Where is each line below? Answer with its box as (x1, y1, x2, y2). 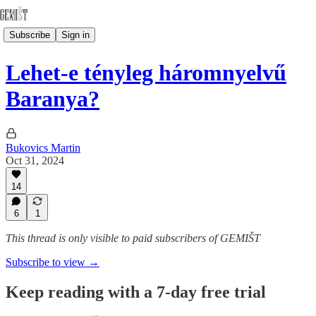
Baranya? (6, 86, 99, 112)
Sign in (61, 29, 90, 40)
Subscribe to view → (6, 256, 99, 268)
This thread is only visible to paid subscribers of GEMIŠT (6, 232, 260, 244)
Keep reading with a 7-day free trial (6, 282, 266, 301)
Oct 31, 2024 (6, 154, 64, 166)
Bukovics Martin (6, 141, 80, 154)
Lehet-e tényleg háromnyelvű (6, 60, 286, 86)
